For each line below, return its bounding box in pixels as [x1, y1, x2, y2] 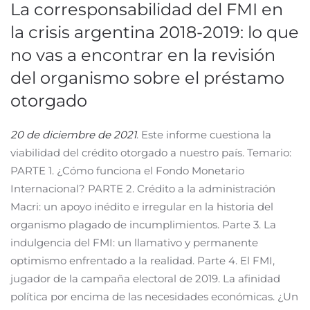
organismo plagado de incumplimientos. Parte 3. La [10, 218, 276, 231]
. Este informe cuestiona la [136, 128, 271, 141]
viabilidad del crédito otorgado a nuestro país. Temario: [10, 146, 291, 159]
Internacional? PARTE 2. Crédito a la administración [10, 182, 275, 195]
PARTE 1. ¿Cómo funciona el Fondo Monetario [10, 164, 244, 177]
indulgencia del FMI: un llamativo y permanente [10, 236, 258, 249]
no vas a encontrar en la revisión [10, 45, 275, 65]
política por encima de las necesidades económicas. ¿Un [10, 290, 298, 303]
